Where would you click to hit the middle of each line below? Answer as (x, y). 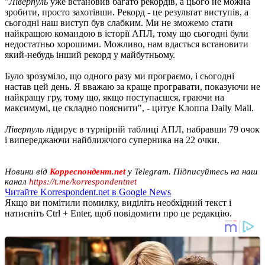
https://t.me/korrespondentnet (83, 181)
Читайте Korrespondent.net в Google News (88, 192)
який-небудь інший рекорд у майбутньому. (90, 54)
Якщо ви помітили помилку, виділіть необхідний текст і (118, 202)
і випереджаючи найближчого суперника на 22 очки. (112, 140)
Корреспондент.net (88, 171)
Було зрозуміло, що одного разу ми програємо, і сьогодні (119, 76)
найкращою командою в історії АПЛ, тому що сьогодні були (127, 33)
